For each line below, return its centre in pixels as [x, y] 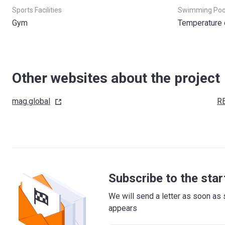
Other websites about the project [116, 78]
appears [123, 208]
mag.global [31, 101]
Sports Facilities [37, 10]
